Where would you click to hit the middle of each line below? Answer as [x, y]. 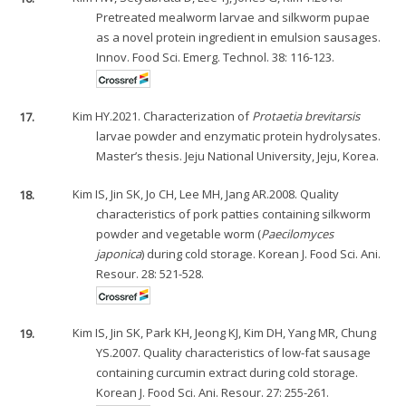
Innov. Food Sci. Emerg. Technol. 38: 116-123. [216, 58]
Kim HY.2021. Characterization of [163, 116]
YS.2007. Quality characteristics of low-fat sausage [234, 353]
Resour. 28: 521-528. [150, 274]
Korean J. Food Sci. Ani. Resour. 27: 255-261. [213, 393]
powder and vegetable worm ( [179, 234]
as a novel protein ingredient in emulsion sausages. [239, 38]
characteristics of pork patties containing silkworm [234, 214]
